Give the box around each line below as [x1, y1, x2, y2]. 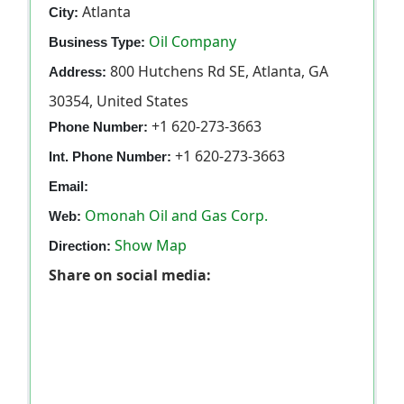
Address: [49, 64, 106, 80]
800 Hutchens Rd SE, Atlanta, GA [106, 61, 328, 82]
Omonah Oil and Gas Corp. [85, 206, 268, 226]
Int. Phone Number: [49, 149, 171, 165]
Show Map [115, 235, 187, 256]
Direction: [49, 238, 111, 254]
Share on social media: [49, 265, 211, 286]
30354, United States [49, 91, 188, 112]
